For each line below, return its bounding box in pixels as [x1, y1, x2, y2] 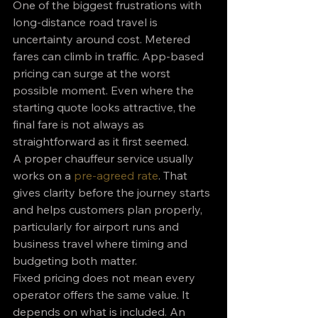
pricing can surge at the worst [13, 66, 173, 80]
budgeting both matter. [13, 253, 137, 268]
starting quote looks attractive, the [13, 100, 199, 114]
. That [158, 168, 190, 182]
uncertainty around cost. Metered [13, 32, 193, 46]
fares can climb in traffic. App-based [13, 49, 207, 63]
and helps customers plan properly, [13, 202, 205, 216]
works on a [13, 168, 74, 182]
